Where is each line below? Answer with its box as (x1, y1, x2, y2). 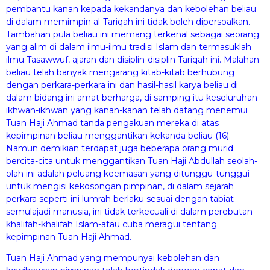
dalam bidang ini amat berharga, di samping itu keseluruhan (6, 92, 257, 103)
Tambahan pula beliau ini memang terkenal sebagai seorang (6, 28, 259, 40)
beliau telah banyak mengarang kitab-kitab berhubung (6, 66, 234, 78)
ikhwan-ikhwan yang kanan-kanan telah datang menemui (6, 104, 248, 116)
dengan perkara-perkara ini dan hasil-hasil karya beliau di (6, 79, 238, 90)
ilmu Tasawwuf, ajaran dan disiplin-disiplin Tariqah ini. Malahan (6, 54, 259, 65)
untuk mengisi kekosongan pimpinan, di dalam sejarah (6, 180, 234, 192)
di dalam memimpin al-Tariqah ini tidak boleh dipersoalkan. (6, 16, 250, 27)
